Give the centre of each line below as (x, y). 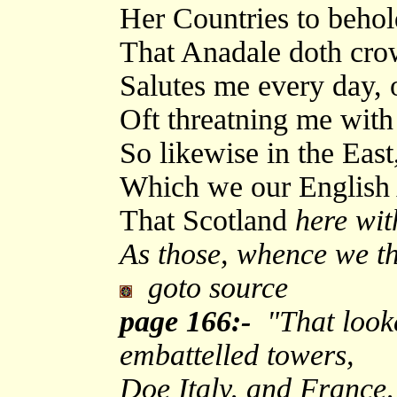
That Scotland (203, 220)
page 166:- (185, 321)
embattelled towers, (237, 354)
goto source (210, 287)
